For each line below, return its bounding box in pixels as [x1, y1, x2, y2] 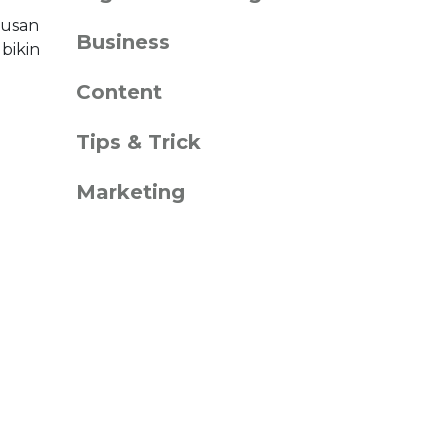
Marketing [76, 180, 185, 204]
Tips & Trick [76, 130, 201, 154]
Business [76, 30, 170, 54]
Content [76, 80, 162, 104]
